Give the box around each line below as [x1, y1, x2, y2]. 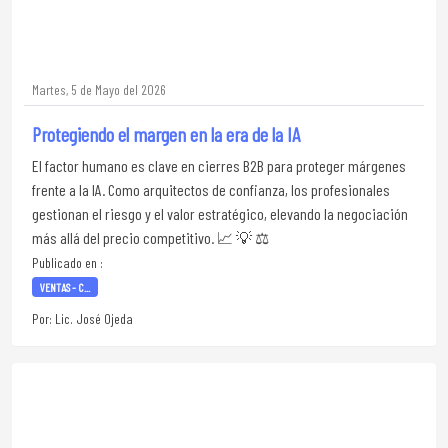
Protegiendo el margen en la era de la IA [32, 122, 300, 146]
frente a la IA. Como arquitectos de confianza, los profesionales [32, 180, 390, 199]
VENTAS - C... [39, 280, 90, 294]
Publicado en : [32, 254, 103, 271]
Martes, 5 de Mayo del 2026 [32, 81, 166, 98]
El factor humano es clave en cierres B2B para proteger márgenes [32, 156, 406, 175]
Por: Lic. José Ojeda [32, 310, 133, 327]
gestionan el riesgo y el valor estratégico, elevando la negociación [32, 204, 408, 223]
